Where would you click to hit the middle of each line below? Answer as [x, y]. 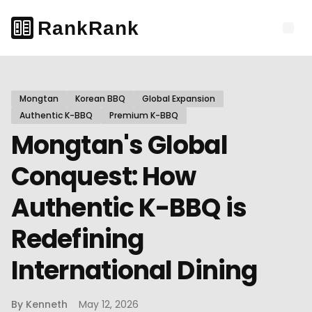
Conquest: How [104, 177]
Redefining [78, 239]
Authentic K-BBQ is [129, 208]
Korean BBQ [100, 99]
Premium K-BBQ [144, 115]
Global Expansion [179, 99]
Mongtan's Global [119, 145]
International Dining [134, 271]
